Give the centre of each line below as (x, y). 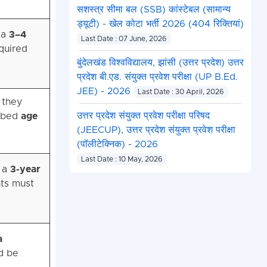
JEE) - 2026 (105, 91)
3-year (25, 170)
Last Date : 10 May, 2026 (122, 159)
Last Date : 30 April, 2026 (181, 92)
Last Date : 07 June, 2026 (124, 39)
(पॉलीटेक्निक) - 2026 (117, 145)
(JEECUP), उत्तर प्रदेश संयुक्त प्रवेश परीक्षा (156, 130)
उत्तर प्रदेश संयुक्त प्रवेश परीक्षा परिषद (143, 116)
